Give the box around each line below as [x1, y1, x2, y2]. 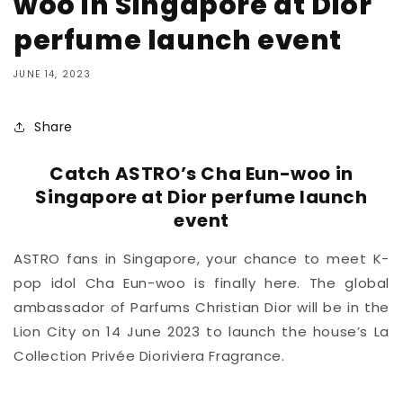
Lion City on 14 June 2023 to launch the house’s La [13, 322, 390, 342]
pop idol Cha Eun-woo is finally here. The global [13, 273, 390, 293]
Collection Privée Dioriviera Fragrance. [13, 346, 285, 366]
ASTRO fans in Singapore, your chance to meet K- [13, 249, 390, 269]
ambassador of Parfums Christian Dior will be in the [13, 298, 390, 318]
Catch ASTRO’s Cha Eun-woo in [49, 160, 354, 186]
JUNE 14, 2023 [13, 67, 91, 81]
